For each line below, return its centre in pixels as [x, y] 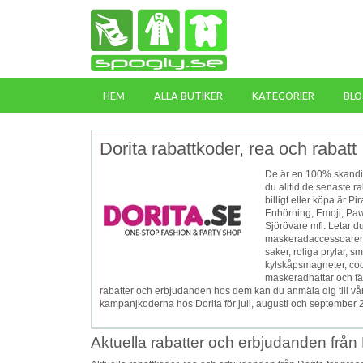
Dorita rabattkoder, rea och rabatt [228, 149]
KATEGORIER [283, 96]
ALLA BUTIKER [188, 96]
